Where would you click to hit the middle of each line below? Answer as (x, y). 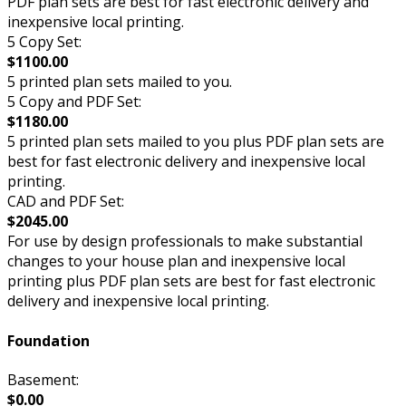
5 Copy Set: (44, 42)
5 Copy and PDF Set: (74, 102)
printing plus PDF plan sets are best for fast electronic (191, 281)
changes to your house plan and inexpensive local (176, 261)
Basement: (43, 379)
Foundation (48, 340)
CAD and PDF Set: (66, 202)
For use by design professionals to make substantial (185, 242)
